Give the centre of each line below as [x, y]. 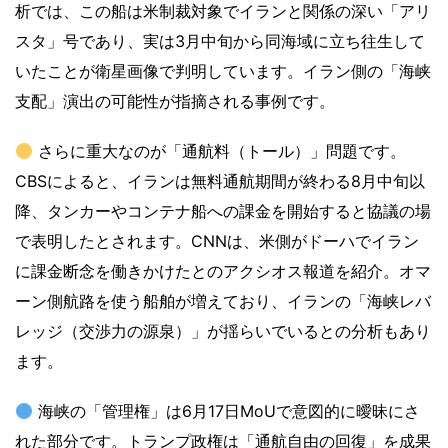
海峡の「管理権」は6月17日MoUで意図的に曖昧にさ [227, 411]
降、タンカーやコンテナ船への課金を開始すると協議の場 [223, 211]
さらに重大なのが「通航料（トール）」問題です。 [220, 151]
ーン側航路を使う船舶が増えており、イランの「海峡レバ [223, 301]
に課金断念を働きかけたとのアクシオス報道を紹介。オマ [223, 271]
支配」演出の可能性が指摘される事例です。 [175, 101]
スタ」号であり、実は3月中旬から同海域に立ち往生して [220, 41]
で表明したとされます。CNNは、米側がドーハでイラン [217, 241]
